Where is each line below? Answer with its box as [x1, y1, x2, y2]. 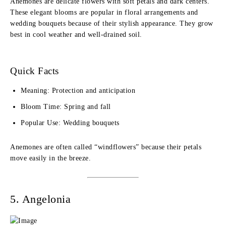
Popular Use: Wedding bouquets [21, 119, 120, 127]
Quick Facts [10, 66, 59, 76]
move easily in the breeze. [10, 154, 91, 162]
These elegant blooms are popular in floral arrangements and [10, 9, 198, 16]
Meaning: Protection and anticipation [21, 87, 135, 94]
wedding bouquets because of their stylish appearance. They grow [10, 20, 213, 27]
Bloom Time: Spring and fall [21, 103, 111, 110]
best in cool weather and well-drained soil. [10, 31, 142, 38]
